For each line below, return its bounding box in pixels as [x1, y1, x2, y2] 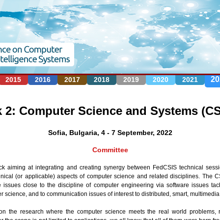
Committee [92, 145, 128, 154]
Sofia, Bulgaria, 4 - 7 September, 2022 [48, 129, 172, 137]
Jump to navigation [84, 2, 136, 9]
